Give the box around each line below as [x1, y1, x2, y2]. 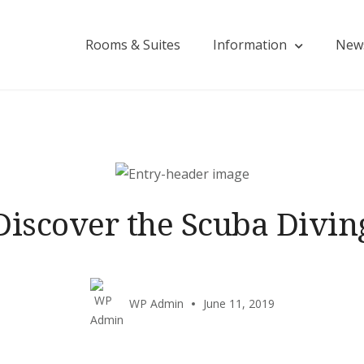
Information [213, 36, 287, 54]
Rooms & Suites [85, 36, 180, 54]
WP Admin [128, 296, 184, 311]
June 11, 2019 [202, 296, 275, 311]
